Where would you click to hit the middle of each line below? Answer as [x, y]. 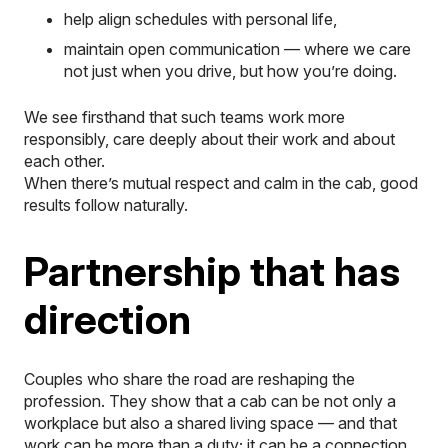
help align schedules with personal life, [200, 18]
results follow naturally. [106, 204]
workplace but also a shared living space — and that [210, 422]
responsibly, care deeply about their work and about [209, 138]
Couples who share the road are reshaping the [189, 378]
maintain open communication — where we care [237, 48]
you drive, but [214, 70]
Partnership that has [212, 271]
